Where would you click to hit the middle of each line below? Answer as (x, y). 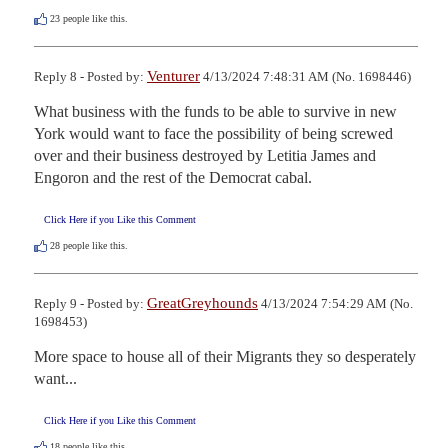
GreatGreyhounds (202, 303)
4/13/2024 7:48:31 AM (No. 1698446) (305, 76)
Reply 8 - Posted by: (90, 76)
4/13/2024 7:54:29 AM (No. (335, 304)
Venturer (173, 75)
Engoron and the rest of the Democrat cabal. (173, 177)
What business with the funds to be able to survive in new (215, 111)
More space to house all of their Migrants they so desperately (225, 357)
